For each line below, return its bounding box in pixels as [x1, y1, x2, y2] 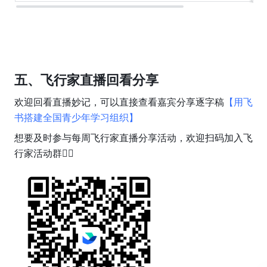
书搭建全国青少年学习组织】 [14, 113, 138, 123]
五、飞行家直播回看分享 [14, 73, 159, 88]
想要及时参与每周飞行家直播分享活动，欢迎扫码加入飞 [14, 133, 253, 144]
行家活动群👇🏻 [14, 148, 74, 159]
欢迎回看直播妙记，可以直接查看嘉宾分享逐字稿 [14, 97, 224, 108]
